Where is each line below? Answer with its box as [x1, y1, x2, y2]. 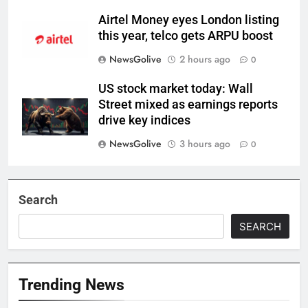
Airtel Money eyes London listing [98, 13, 279, 27]
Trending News [19, 275, 124, 295]
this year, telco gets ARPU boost [98, 29, 273, 43]
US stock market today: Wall [98, 82, 253, 96]
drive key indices [98, 113, 190, 128]
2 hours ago [179, 52, 230, 67]
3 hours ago [179, 137, 230, 151]
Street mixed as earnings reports [98, 98, 278, 112]
